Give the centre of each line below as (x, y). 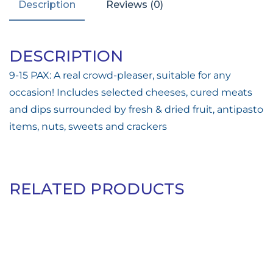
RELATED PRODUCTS (97, 189)
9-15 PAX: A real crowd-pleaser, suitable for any (120, 75)
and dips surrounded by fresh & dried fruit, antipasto (136, 109)
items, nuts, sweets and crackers (88, 126)
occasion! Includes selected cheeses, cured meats (131, 92)
